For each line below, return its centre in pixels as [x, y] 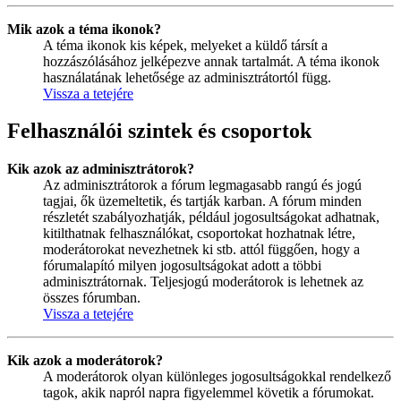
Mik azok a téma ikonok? [84, 29]
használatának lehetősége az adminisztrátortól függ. [187, 77]
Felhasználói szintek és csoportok [159, 131]
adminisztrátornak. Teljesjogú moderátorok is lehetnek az [203, 282]
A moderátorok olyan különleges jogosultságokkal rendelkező [217, 377]
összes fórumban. [92, 298]
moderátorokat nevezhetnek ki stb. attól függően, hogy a [201, 250]
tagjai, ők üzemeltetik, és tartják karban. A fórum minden [202, 201]
